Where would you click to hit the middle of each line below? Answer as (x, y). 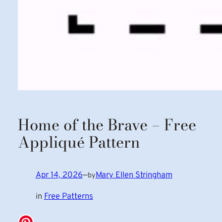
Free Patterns (68, 197)
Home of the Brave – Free (107, 124)
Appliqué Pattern (79, 142)
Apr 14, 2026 (59, 175)
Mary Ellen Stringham (134, 175)
